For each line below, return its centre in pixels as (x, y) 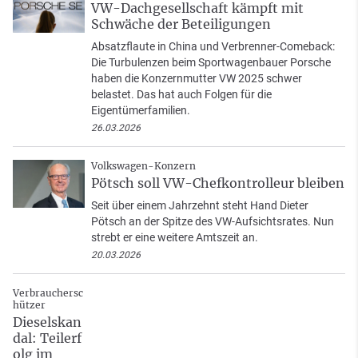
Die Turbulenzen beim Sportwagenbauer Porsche (211, 62)
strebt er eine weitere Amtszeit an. (175, 237)
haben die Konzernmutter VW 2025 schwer (197, 78)
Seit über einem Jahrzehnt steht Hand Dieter (200, 205)
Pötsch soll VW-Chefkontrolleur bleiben (218, 183)
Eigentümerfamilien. (141, 110)
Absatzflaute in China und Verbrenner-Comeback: (213, 46)
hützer (29, 304)
